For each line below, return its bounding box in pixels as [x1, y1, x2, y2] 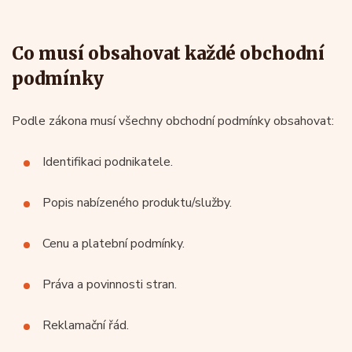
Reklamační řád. [42, 316, 129, 334]
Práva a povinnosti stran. [42, 275, 177, 293]
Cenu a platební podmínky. [42, 234, 185, 252]
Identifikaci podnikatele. [42, 152, 173, 170]
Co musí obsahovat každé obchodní [12, 42, 324, 64]
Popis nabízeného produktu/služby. [42, 193, 232, 211]
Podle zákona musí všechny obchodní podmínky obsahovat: [12, 112, 334, 130]
